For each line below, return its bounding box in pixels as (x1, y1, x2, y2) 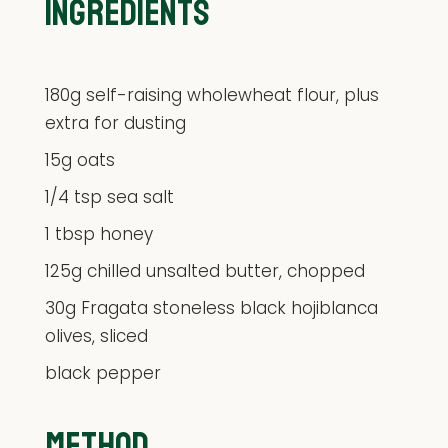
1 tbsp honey (44, 221, 153, 246)
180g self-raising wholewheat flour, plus (44, 82, 379, 107)
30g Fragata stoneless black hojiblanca (44, 295, 378, 320)
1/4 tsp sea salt (44, 184, 174, 209)
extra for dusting (44, 110, 186, 135)
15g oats (44, 147, 115, 172)
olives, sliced (44, 323, 148, 348)
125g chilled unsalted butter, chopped (44, 258, 365, 283)
